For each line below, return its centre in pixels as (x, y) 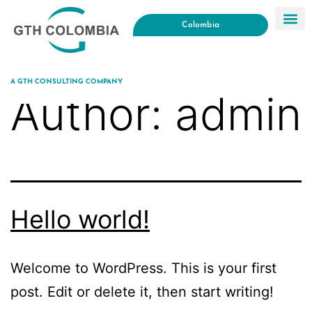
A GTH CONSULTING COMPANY (67, 81)
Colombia (201, 25)
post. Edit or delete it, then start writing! (142, 291)
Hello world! (80, 219)
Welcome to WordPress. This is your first (143, 268)
